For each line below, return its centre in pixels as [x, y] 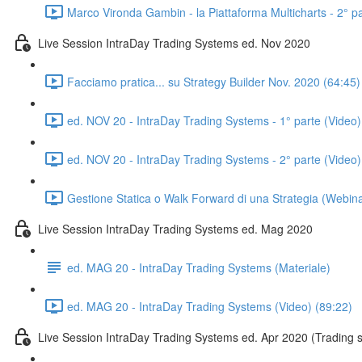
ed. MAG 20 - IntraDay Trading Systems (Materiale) [199, 267]
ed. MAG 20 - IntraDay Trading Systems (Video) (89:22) [210, 306]
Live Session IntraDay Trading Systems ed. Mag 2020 [175, 228]
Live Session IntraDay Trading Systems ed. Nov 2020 [174, 42]
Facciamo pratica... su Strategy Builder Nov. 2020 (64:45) [214, 81]
